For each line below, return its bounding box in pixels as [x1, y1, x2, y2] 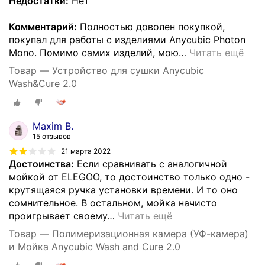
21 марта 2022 [61, 146, 111, 156]
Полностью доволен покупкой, [77, 21, 225, 33]
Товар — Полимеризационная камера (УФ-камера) [9, 227, 248, 240]
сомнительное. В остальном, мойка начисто [9, 196, 217, 209]
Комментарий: [9, 21, 77, 33]
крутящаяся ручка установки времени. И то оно [9, 183, 238, 196]
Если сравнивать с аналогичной [74, 157, 227, 170]
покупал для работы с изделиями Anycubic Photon [9, 34, 245, 46]
